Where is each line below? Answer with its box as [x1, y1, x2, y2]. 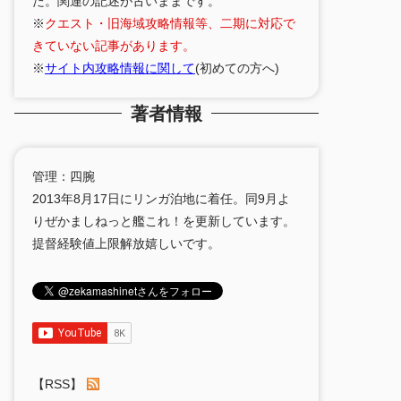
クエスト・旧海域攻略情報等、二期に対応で [45, 15, 295, 30]
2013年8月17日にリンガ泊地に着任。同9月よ [32, 191, 290, 206]
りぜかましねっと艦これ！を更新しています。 [32, 213, 295, 228]
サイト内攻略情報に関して [45, 60, 195, 75]
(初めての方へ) [195, 60, 279, 75]
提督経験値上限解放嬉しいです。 [32, 235, 220, 251]
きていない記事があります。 [32, 38, 195, 53]
